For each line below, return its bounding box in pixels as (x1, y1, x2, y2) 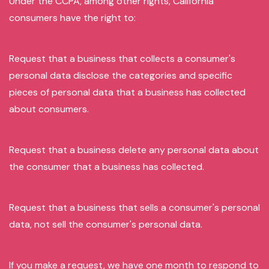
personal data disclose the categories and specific (9, 69, 232, 82)
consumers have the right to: (9, 11, 136, 24)
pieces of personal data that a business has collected (9, 86, 246, 98)
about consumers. (9, 103, 89, 115)
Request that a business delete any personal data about (9, 144, 259, 156)
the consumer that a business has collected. (9, 160, 204, 173)
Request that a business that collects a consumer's (9, 52, 235, 65)
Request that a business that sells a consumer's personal (9, 201, 260, 214)
